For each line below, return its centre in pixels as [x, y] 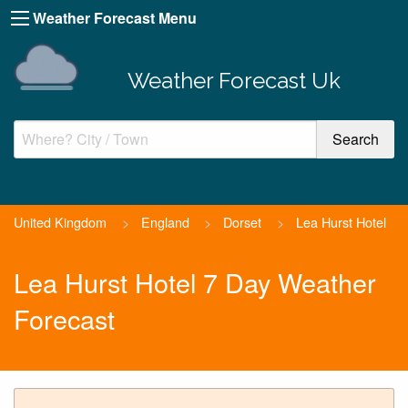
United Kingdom [60, 221]
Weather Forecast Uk [234, 80]
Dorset [243, 221]
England [165, 221]
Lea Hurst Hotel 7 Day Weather [195, 282]
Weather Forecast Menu [115, 18]
